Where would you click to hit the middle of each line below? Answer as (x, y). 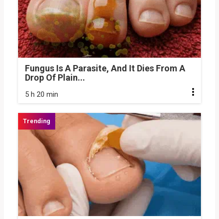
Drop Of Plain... (55, 78)
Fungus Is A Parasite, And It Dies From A (105, 68)
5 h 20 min (42, 95)
